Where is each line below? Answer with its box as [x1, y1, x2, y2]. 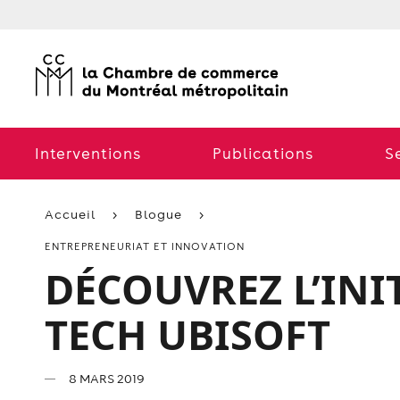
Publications [212, 144, 313, 163]
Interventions [35, 144, 141, 163]
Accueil [45, 206, 96, 222]
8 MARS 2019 [66, 371, 145, 387]
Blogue [135, 206, 182, 222]
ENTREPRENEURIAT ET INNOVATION [45, 240, 245, 253]
